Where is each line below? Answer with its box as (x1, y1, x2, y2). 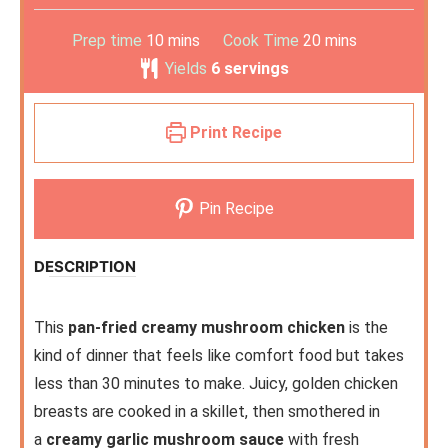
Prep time (71, 31, 146, 51)
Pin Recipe (194, 199, 274, 219)
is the (345, 318, 388, 338)
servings (223, 59, 289, 79)
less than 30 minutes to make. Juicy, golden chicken (34, 374, 398, 394)
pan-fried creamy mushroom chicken (68, 318, 345, 338)
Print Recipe (186, 123, 283, 143)
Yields (164, 59, 211, 79)
